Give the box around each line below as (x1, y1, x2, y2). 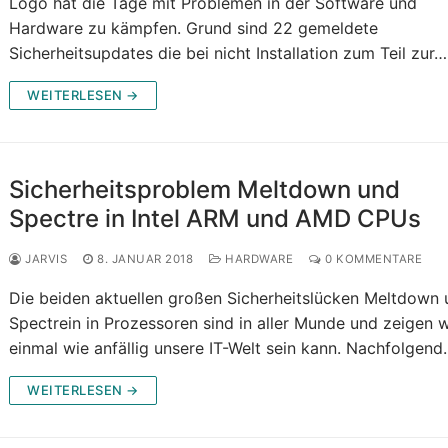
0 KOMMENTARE (321, 252, 423, 267)
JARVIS (21, 252, 68, 267)
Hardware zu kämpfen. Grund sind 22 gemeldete (9, 18, 379, 39)
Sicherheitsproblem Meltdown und (9, 175, 401, 205)
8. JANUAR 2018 (97, 252, 194, 267)
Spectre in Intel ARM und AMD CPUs (9, 204, 422, 234)
